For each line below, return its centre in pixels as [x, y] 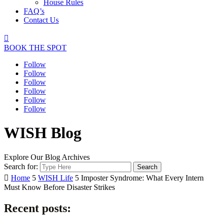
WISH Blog [43, 133]
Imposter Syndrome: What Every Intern [142, 178]
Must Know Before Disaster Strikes [59, 187]
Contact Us [41, 20]
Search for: [21, 166]
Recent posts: [37, 208]
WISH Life [55, 178]
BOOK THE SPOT [35, 48]
